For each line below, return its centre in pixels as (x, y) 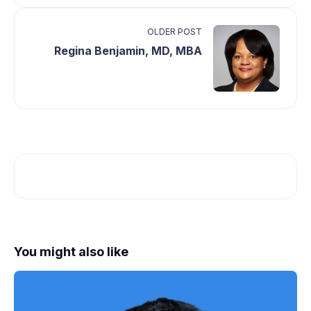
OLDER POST (175, 32)
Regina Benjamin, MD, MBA (128, 51)
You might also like (71, 252)
